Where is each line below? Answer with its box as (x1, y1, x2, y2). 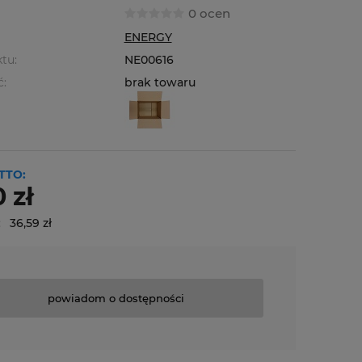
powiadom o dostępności (48, 291, 184, 305)
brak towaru (124, 75, 196, 90)
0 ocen (187, 6, 230, 21)
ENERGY (124, 30, 172, 44)
